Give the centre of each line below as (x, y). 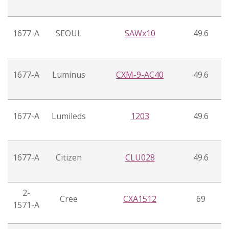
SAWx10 (140, 33)
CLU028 (140, 158)
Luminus (69, 75)
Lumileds (69, 116)
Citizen (69, 158)
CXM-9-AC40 (140, 75)
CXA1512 (140, 199)
